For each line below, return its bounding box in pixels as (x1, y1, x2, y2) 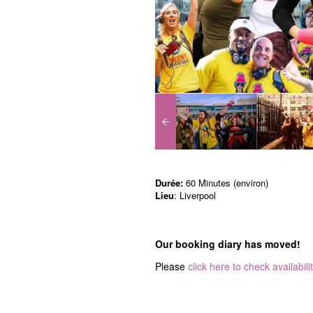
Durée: (155, 175, 183, 189)
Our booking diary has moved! (155, 236, 300, 251)
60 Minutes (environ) (183, 175, 268, 189)
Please (155, 259, 188, 273)
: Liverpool (174, 188, 216, 202)
